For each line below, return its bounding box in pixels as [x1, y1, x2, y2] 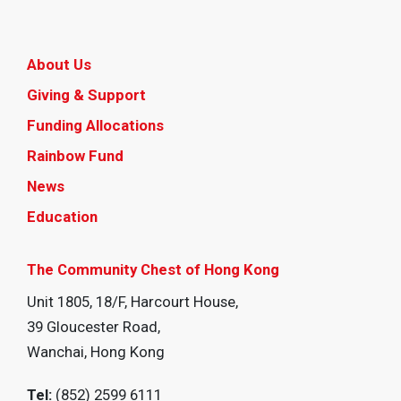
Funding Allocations [27, 116, 164, 135]
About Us [27, 55, 91, 74]
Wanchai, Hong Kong [27, 343, 165, 362]
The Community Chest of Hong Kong [27, 260, 279, 279]
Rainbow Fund [27, 147, 124, 166]
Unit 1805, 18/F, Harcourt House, [27, 293, 238, 311]
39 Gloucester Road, [27, 318, 160, 337]
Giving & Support [27, 86, 146, 105]
